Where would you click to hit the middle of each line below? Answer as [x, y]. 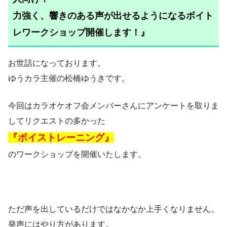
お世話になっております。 [57, 63]
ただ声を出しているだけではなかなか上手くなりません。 [113, 209]
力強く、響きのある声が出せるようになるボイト [113, 15]
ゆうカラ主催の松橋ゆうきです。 [69, 79]
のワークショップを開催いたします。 [77, 155]
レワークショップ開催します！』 [81, 32]
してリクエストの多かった [57, 121]
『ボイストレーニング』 [61, 138]
